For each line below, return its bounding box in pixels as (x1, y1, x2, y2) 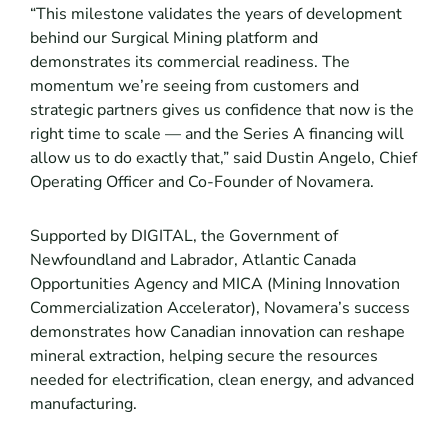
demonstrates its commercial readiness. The (29, 51, 350, 74)
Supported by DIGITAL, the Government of (29, 225, 338, 248)
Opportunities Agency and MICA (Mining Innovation (29, 273, 400, 296)
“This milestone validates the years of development (29, 3, 402, 26)
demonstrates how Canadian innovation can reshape (29, 321, 405, 344)
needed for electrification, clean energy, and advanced (29, 369, 414, 392)
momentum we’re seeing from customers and (29, 75, 359, 98)
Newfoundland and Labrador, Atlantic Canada (29, 249, 356, 272)
